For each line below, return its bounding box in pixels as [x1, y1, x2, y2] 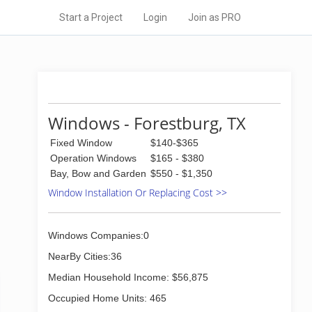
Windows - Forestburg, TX [48, 111, 246, 134]
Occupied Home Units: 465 [48, 292, 166, 304]
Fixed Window [50, 137, 112, 148]
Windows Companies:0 [48, 230, 149, 241]
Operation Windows [50, 153, 136, 164]
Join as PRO [188, 12, 241, 23]
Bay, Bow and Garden [50, 168, 146, 179]
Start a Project [59, 12, 123, 23]
